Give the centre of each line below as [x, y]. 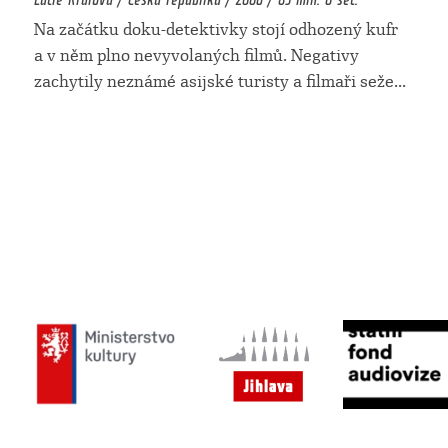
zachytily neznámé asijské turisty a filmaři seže [214, 82]
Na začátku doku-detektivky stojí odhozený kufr [216, 30]
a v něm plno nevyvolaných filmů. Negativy [197, 56]
